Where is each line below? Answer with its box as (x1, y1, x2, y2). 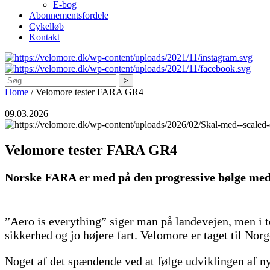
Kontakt (29, 32, 60, 43)
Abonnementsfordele (29, 10, 108, 21)
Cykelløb (29, 21, 64, 32)
